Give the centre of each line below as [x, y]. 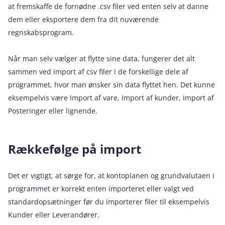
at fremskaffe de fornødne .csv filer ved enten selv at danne [108, 6]
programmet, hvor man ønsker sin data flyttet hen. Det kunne [111, 85]
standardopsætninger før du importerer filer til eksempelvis [109, 202]
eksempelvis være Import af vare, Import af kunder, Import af [111, 98]
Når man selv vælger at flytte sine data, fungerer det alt [101, 59]
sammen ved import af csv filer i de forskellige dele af [98, 72]
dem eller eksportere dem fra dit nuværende [83, 19]
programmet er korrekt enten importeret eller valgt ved [101, 189]
